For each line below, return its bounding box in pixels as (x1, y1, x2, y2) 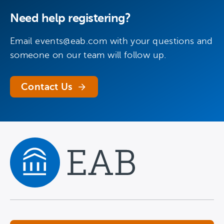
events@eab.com (35, 36, 107, 46)
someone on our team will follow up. (10, 50, 166, 60)
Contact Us (21, 81, 73, 92)
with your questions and (107, 36, 213, 46)
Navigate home (9, 188, 65, 197)
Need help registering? (10, 11, 131, 25)
